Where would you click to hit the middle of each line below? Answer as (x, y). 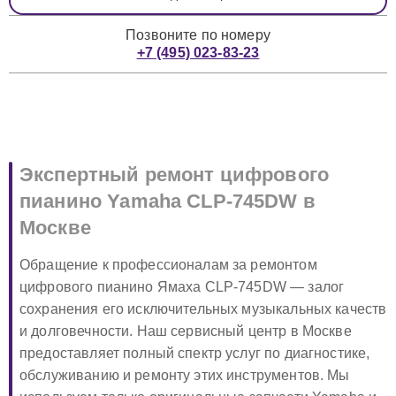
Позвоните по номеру (198, 35)
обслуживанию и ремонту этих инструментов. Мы (185, 375)
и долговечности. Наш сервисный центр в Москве (186, 331)
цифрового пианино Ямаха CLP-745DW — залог (182, 287)
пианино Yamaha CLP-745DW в (168, 201)
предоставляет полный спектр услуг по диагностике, (195, 353)
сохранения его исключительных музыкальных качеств (203, 309)
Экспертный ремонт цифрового (175, 175)
